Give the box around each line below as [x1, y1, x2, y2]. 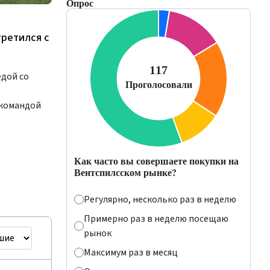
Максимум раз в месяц [84, 246, 178, 259]
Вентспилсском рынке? [74, 165, 177, 179]
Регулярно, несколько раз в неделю [84, 193, 236, 206]
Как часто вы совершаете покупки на [74, 154, 239, 168]
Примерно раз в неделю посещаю [84, 212, 228, 225]
